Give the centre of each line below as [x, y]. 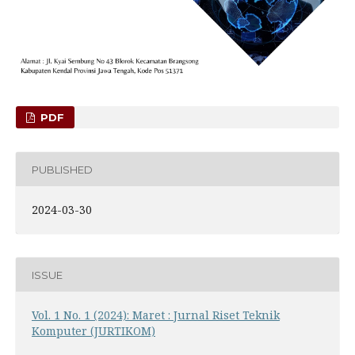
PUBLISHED [62, 169]
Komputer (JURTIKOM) [93, 331]
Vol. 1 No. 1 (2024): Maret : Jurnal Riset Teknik [155, 315]
